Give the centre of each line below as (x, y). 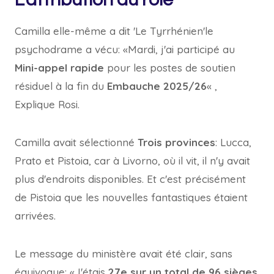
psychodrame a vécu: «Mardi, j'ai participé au (125, 49)
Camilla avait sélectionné (76, 142)
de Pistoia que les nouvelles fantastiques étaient (131, 197)
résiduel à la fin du (59, 86)
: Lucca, (233, 142)
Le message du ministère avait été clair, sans (124, 254)
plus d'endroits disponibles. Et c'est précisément (130, 179)
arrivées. (35, 216)
